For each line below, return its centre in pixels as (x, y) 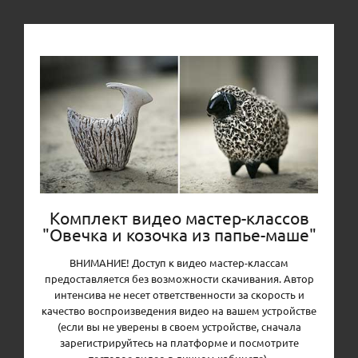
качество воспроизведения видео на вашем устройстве (179, 310)
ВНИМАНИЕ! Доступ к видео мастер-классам (179, 262)
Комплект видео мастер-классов (179, 217)
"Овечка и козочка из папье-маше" (179, 234)
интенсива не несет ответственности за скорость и (179, 294)
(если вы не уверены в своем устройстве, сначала (179, 326)
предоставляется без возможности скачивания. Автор (179, 278)
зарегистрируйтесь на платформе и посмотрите (179, 342)
